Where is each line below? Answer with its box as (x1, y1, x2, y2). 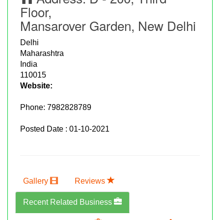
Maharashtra (20, 49, 64, 57)
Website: (20, 81, 53, 90)
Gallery (23, 176, 50, 185)
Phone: (20, 103, 47, 111)
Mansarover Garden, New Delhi (20, 16, 196, 34)
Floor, (20, 2, 52, 21)
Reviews (75, 176, 107, 185)
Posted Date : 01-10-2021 (20, 124, 110, 133)
